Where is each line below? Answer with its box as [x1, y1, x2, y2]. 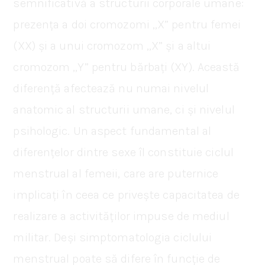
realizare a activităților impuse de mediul [13, 209, 230, 223]
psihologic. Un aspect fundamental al [13, 124, 212, 138]
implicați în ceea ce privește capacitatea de [13, 188, 240, 202]
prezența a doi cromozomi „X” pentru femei [13, 17, 241, 31]
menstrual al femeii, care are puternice [13, 166, 219, 180]
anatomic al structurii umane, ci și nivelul [13, 102, 235, 117]
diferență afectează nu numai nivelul [13, 81, 209, 95]
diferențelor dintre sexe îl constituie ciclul [13, 145, 234, 159]
